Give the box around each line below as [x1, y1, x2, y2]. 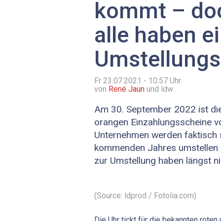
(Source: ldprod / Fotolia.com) [94, 190, 196, 200]
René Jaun [109, 84, 145, 94]
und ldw [145, 84, 173, 94]
